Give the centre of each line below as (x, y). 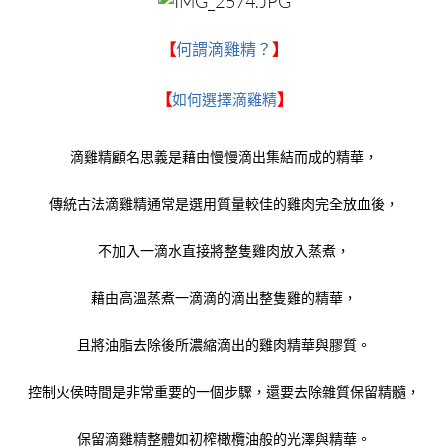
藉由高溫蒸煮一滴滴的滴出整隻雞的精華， (224, 298)
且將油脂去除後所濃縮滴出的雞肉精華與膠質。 (224, 345)
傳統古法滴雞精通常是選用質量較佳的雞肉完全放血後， (224, 204)
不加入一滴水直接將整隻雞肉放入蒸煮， (224, 251)
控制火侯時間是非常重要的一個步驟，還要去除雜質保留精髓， (224, 392)
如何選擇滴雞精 (224, 99)
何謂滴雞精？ (224, 49)
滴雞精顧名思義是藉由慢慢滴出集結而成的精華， (224, 157)
